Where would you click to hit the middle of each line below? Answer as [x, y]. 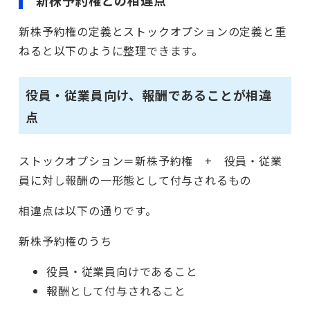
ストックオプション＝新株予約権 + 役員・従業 [151, 161]
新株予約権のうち [65, 241]
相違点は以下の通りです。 [88, 211]
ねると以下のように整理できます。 [111, 51]
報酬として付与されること [116, 291]
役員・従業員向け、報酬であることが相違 [148, 94]
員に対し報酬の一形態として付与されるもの [135, 180]
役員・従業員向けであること [122, 272]
